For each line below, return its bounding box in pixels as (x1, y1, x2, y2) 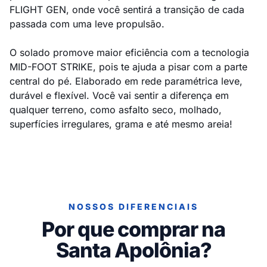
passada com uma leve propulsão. (10, 18, 164, 30)
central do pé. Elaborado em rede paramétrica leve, (10, 75, 243, 87)
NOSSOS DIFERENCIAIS (69, 201, 198, 212)
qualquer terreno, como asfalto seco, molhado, (10, 104, 222, 116)
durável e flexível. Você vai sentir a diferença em (10, 89, 229, 101)
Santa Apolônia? (55, 238, 212, 262)
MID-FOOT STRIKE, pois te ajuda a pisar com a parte (10, 61, 247, 73)
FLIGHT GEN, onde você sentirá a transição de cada (10, 4, 244, 15)
